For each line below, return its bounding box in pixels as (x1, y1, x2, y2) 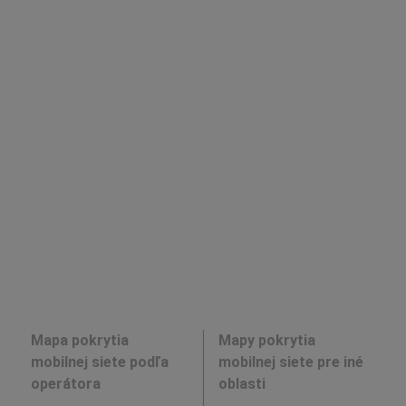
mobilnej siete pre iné (217, 353, 363, 371)
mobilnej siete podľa (30, 353, 169, 371)
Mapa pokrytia (30, 331, 129, 349)
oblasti (217, 374, 266, 392)
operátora (30, 374, 101, 392)
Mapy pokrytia (217, 331, 315, 349)
